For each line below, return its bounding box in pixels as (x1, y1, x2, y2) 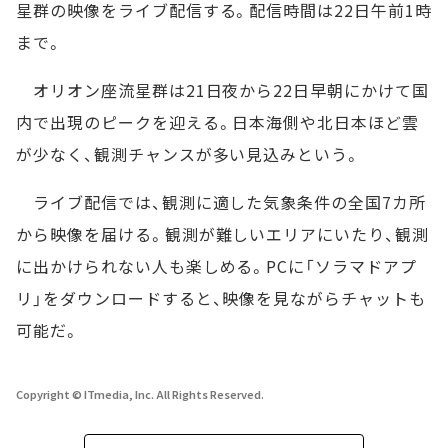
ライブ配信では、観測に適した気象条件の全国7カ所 (16, 189, 426, 214)
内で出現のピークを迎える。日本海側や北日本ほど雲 (16, 109, 420, 134)
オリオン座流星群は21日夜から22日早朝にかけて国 (16, 77, 429, 102)
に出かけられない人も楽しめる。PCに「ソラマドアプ (16, 253, 417, 278)
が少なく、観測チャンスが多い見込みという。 (16, 141, 362, 166)
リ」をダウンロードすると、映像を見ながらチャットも (16, 285, 426, 310)
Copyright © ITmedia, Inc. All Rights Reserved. (16, 385, 264, 402)
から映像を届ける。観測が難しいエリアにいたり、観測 (16, 221, 429, 246)
